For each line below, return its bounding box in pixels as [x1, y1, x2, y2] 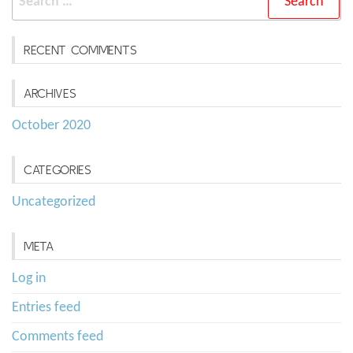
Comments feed [12, 329, 103, 345]
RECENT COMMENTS [24, 43, 137, 58]
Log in [12, 271, 46, 287]
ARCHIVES [24, 86, 76, 101]
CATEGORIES [24, 162, 91, 177]
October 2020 [12, 118, 91, 134]
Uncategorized [12, 195, 95, 210]
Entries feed [12, 300, 80, 316]
